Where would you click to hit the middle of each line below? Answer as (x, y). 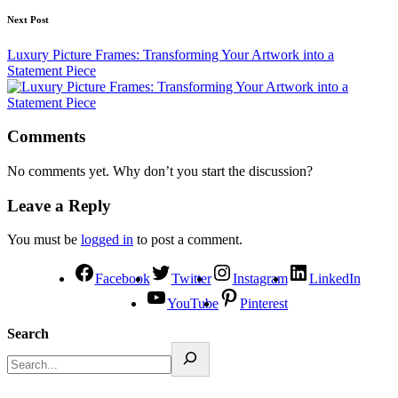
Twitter (191, 279)
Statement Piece (52, 70)
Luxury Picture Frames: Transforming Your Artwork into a (171, 54)
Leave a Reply (59, 205)
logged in (107, 240)
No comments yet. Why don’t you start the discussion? (160, 171)
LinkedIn (334, 279)
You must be (44, 240)
